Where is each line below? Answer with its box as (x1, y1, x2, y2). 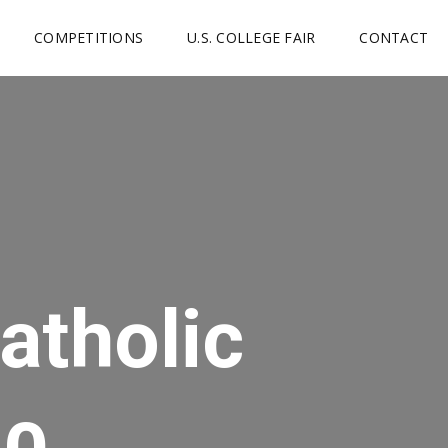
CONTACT (359, 28, 428, 47)
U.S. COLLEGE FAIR (187, 28, 316, 47)
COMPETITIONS (34, 28, 143, 47)
